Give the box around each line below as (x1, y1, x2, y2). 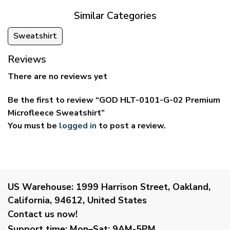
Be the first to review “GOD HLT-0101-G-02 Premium (8, 94, 220, 106)
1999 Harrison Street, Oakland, (73, 180, 210, 193)
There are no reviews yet (8, 71, 107, 83)
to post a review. (97, 120, 166, 132)
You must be (8, 120, 59, 132)
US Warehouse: (8, 180, 73, 193)
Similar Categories (73, 9, 157, 23)
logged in (59, 120, 97, 132)
